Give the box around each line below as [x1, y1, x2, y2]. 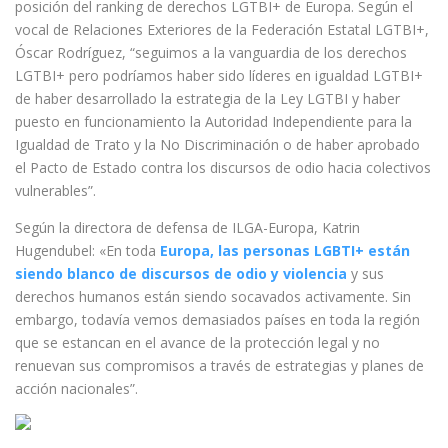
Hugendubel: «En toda [15, 241, 160, 260]
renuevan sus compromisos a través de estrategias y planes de [15, 356, 424, 375]
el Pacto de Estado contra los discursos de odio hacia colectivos [15, 158, 431, 177]
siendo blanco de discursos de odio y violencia [15, 264, 347, 283]
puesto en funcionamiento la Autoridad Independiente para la [15, 112, 412, 131]
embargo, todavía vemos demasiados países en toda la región [15, 310, 420, 329]
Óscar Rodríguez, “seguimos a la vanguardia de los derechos [15, 43, 407, 62]
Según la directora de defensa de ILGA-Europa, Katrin [15, 218, 360, 237]
